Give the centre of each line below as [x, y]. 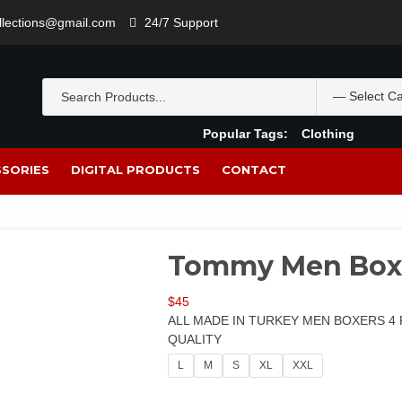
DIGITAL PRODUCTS [135, 170]
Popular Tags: [245, 133]
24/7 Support [181, 22]
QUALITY [195, 339]
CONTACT [254, 170]
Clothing [328, 133]
